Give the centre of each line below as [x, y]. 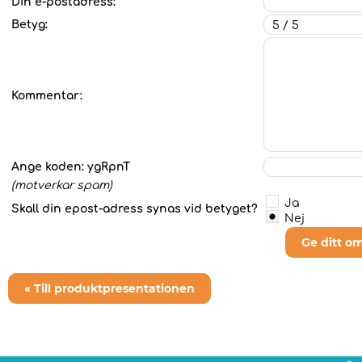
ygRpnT [109, 167]
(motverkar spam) [62, 185]
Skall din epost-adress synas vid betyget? [136, 209]
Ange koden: [49, 167]
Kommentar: [47, 96]
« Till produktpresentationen [109, 288]
